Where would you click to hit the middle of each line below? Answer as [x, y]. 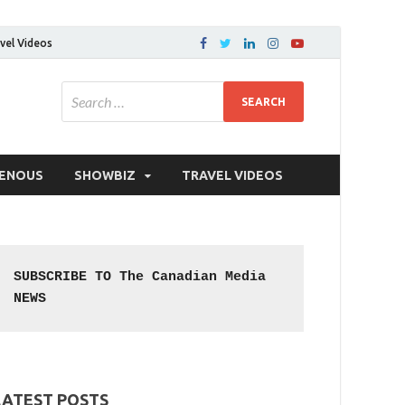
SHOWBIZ [105, 175]
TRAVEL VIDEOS [232, 175]
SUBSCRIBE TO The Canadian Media [140, 277]
